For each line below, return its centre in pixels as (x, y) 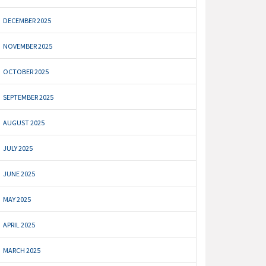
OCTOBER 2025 (26, 72)
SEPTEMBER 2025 (28, 97)
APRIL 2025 (19, 225)
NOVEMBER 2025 (28, 46)
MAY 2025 (17, 199)
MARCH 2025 (22, 251)
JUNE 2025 (19, 174)
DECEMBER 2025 (27, 21)
